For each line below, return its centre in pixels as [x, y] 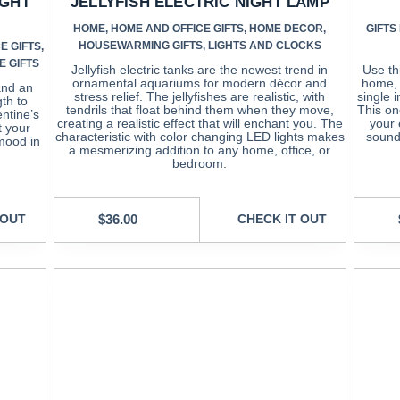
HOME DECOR [287, 28]
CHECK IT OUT [282, 219]
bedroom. [200, 163]
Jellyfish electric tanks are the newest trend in [200, 69]
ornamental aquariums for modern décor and [200, 83]
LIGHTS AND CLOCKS [264, 45]
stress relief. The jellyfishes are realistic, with [200, 96]
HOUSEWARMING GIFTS [140, 45]
